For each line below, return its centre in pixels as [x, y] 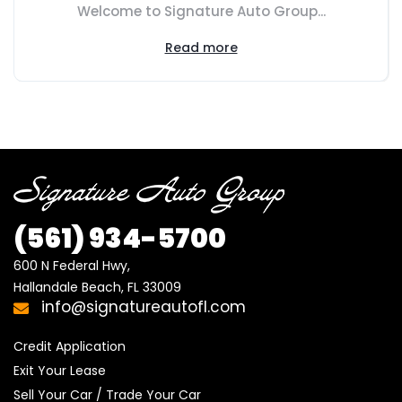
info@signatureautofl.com [141, 306]
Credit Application [70, 346]
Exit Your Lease [60, 370]
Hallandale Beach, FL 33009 [97, 287]
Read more [201, 47]
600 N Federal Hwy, [72, 265]
